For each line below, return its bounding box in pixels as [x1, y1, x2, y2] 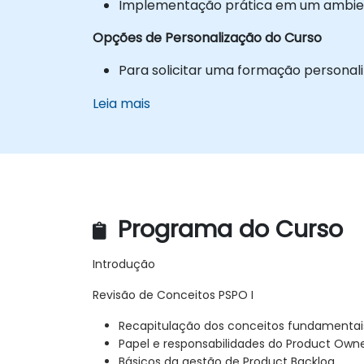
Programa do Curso [111, 213, 343, 246]
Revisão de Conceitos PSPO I [93, 287, 253, 304]
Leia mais [93, 93, 150, 113]
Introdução [93, 256, 155, 273]
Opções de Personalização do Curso [93, 28, 322, 47]
